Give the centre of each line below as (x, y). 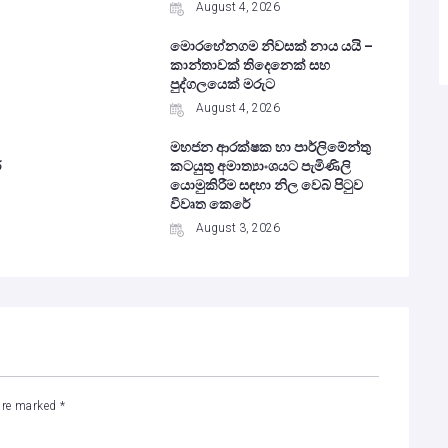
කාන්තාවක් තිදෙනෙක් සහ (249, 65)
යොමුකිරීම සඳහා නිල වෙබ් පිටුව (266, 185)
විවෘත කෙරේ (209, 204)
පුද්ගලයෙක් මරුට (222, 84)
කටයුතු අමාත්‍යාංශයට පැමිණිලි (260, 166)
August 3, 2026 (237, 228)
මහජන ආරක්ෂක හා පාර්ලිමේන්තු (270, 147)
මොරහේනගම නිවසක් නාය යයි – (271, 46)
